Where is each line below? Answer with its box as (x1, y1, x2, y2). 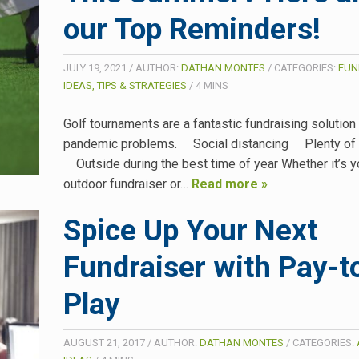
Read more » (192, 175, 268, 192)
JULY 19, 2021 (63, 61, 127, 74)
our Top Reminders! (63, 11, 321, 46)
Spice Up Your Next (63, 213, 317, 248)
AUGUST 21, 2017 (63, 337, 145, 349)
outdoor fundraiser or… (63, 175, 192, 192)
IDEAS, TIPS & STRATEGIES (63, 79, 187, 91)
